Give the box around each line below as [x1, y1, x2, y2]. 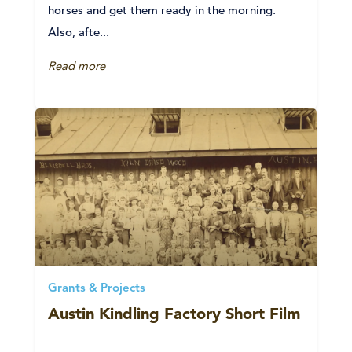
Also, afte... [48, 24, 109, 39]
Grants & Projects [48, 282, 145, 295]
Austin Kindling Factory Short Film [48, 303, 300, 323]
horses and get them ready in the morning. [48, 2, 276, 17]
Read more [48, 57, 105, 73]
